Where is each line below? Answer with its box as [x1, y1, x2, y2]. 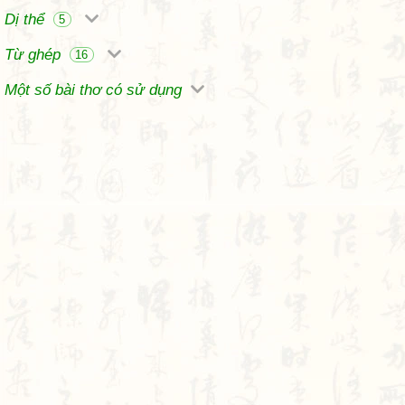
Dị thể [5, 11, 49, 28]
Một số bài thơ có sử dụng [5, 81, 186, 99]
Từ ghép [5, 46, 65, 63]
